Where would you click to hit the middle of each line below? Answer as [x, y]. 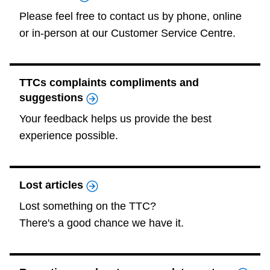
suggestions [51, 98]
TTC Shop [62, 7]
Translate [60, 82]
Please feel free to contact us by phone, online [130, 17]
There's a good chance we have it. [102, 223]
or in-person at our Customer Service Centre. [127, 33]
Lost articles [51, 185]
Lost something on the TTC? [88, 206]
